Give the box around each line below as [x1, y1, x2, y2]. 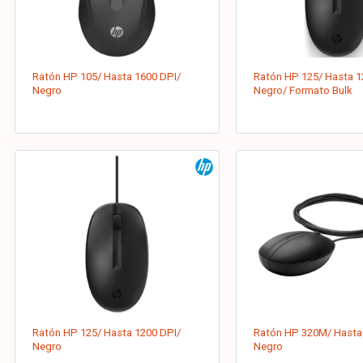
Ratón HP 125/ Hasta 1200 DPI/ [32, 327, 181, 340]
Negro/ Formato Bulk [253, 84, 352, 97]
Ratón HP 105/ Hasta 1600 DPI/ [32, 70, 181, 83]
